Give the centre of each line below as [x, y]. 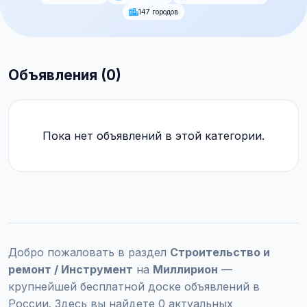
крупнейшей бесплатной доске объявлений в [134, 286]
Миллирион [185, 269]
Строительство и [220, 252]
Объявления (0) [65, 75]
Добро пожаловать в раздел [89, 252]
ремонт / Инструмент [71, 269]
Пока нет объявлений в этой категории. [153, 136]
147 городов [158, 12]
